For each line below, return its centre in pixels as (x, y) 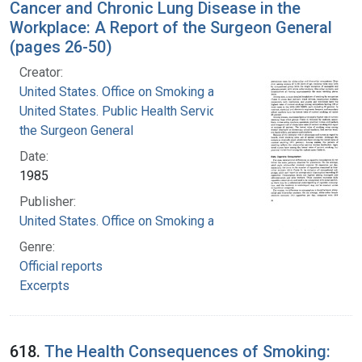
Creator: (41, 72)
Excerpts (44, 285)
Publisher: (48, 201)
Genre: (37, 246)
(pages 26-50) (61, 46)
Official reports (61, 266)
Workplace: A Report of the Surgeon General (171, 27)
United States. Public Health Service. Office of (148, 111)
